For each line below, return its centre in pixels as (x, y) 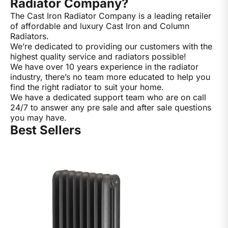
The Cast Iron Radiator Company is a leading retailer (111, 16)
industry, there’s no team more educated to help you (110, 77)
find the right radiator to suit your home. (87, 87)
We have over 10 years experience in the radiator (104, 66)
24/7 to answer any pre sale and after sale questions (111, 107)
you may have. (38, 117)
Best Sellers (46, 130)
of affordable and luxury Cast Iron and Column (100, 26)
